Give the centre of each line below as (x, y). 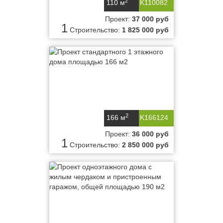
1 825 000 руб (145, 30)
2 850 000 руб (145, 145)
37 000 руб (150, 19)
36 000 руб (150, 134)
